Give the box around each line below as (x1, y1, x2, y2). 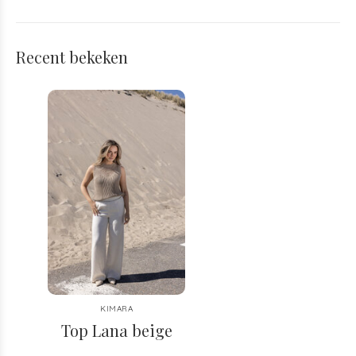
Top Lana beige (60, 319, 172, 341)
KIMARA (100, 304, 133, 314)
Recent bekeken (16, 46, 128, 68)
